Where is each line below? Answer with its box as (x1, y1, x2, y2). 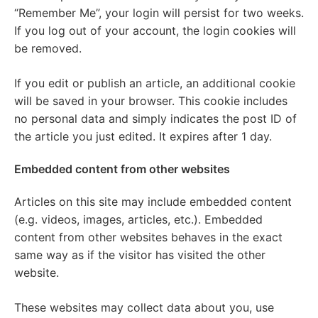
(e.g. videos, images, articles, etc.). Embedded (14, 212, 263, 226)
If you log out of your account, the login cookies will (14, 23, 296, 38)
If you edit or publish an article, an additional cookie (14, 76, 295, 90)
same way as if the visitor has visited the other (14, 248, 265, 262)
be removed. (14, 41, 82, 55)
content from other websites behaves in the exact (14, 230, 283, 244)
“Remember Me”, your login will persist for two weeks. (14, 6, 304, 20)
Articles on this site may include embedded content (14, 194, 292, 209)
